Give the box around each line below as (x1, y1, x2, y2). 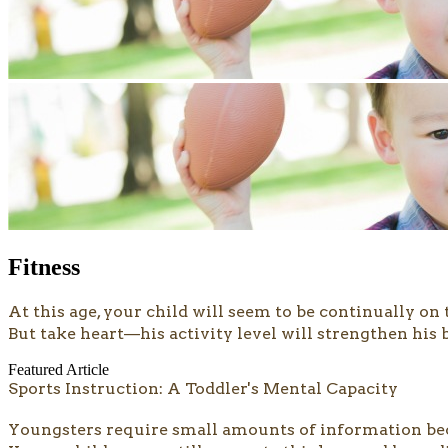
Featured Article (8, 361, 109, 379)
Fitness (8, 254, 80, 281)
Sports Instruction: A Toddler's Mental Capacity (8, 379, 398, 399)
